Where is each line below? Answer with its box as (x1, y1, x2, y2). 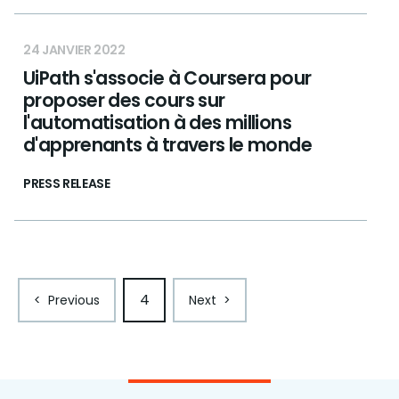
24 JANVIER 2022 (23, 41, 126, 59)
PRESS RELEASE (23, 175, 110, 192)
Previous (48, 291, 100, 309)
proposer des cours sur (23, 87, 225, 113)
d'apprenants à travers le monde (23, 132, 312, 158)
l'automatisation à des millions (23, 110, 291, 135)
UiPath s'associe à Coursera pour (23, 65, 312, 91)
